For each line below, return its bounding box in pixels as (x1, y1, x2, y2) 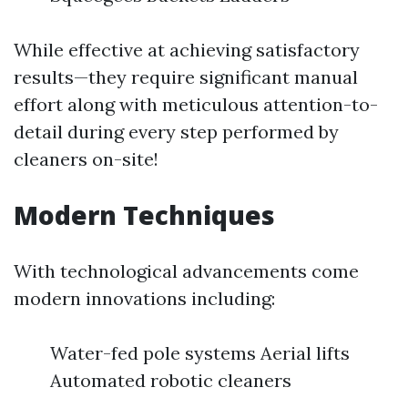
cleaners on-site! (14, 148, 158, 170)
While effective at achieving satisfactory (14, 38, 360, 61)
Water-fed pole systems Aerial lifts (50, 342, 350, 364)
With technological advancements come (14, 260, 359, 282)
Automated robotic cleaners (50, 369, 291, 392)
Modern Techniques (14, 198, 275, 232)
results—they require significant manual (14, 66, 358, 88)
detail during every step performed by (14, 120, 339, 143)
